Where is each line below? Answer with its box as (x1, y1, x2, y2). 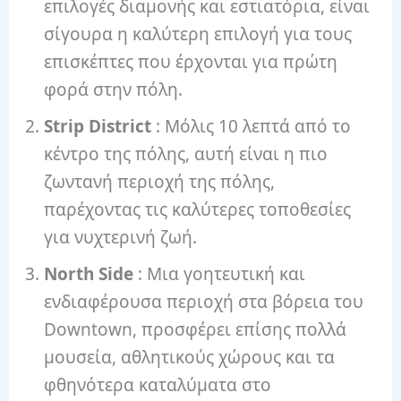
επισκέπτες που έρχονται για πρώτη (44, 50, 338, 74)
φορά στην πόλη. (44, 78, 183, 102)
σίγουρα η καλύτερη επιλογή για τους (44, 22, 353, 47)
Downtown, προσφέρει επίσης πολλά (44, 318, 347, 342)
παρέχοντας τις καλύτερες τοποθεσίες (44, 198, 352, 222)
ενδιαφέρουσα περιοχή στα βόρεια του (44, 290, 364, 314)
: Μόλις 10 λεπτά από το (151, 115, 352, 139)
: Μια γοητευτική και (133, 262, 306, 286)
